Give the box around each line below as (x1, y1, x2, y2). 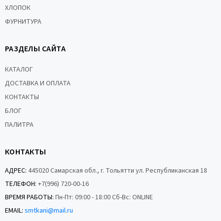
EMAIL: (5, 206, 23, 216)
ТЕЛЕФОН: (5, 179, 37, 189)
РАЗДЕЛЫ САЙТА (5, 43, 66, 54)
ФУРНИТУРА (5, 17, 41, 27)
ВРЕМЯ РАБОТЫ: (5, 192, 54, 202)
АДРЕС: (5, 166, 27, 176)
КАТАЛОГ (5, 65, 33, 74)
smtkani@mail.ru (25, 206, 73, 216)
